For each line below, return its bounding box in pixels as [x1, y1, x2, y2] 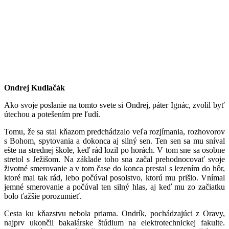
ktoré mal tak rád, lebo [4, 173, 82, 182]
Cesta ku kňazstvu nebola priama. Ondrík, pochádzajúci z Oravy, [4, 209, 225, 218]
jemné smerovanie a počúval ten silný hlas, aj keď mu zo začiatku [4, 182, 225, 192]
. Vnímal [196, 173, 225, 182]
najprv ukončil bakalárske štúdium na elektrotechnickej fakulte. [4, 218, 225, 227]
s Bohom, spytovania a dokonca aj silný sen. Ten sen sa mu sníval [4, 136, 225, 146]
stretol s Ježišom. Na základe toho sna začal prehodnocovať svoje [4, 155, 225, 164]
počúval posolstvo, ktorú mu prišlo [82, 173, 196, 182]
